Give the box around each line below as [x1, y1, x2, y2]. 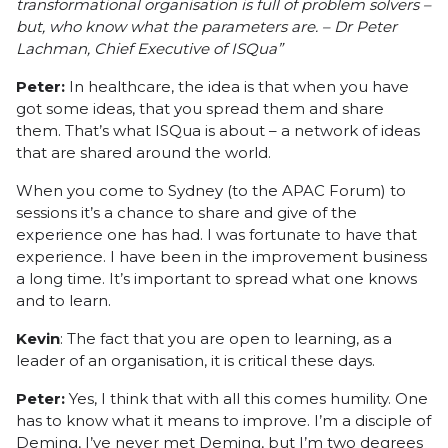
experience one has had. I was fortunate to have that [16, 225, 417, 244]
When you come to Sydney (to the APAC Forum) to [16, 181, 406, 200]
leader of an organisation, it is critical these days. [16, 351, 375, 370]
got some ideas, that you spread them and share [16, 99, 384, 118]
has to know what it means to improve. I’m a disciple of [16, 411, 431, 430]
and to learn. [16, 291, 111, 310]
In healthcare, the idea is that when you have [65, 77, 409, 96]
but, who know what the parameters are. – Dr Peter [16, 17, 397, 36]
